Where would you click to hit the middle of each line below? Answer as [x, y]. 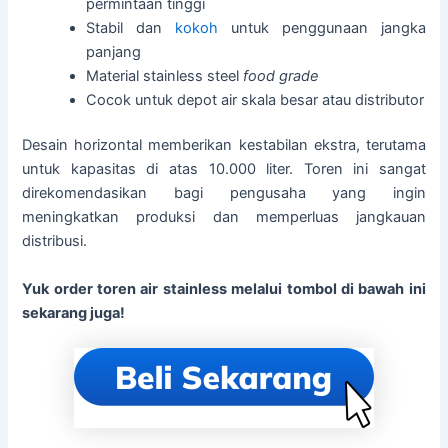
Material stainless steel [165, 75]
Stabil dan [130, 27]
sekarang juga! [74, 312]
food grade [281, 75]
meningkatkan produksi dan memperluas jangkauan [224, 217]
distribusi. [55, 241]
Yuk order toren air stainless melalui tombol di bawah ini [224, 288]
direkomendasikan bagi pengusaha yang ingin [224, 193]
